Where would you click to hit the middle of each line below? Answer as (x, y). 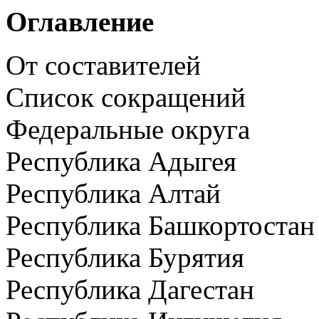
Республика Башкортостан (160, 225)
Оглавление (80, 22)
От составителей (103, 65)
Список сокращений (126, 97)
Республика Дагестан (130, 289)
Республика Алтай (113, 193)
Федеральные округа (128, 129)
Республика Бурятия (125, 257)
